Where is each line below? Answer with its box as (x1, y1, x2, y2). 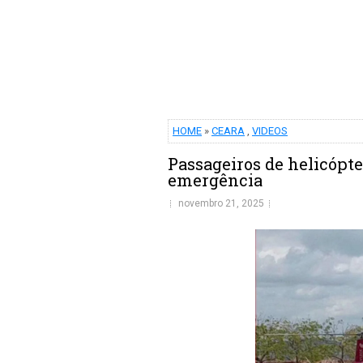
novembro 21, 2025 (178, 198, 264, 209)
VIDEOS (252, 125, 288, 137)
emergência (168, 169, 263, 190)
